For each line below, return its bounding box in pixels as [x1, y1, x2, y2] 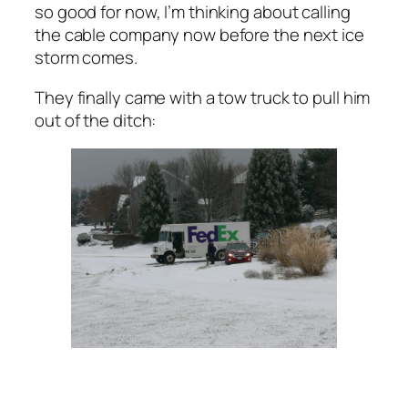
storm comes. [35, 46, 138, 70]
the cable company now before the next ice [35, 23, 364, 47]
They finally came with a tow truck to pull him [35, 85, 371, 109]
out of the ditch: [35, 107, 157, 132]
